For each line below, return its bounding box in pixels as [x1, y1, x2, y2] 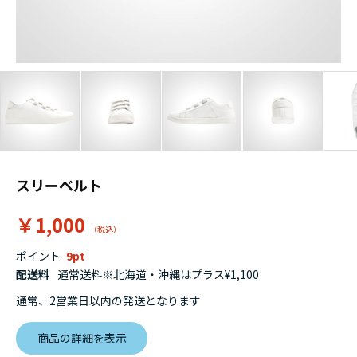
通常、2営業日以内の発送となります [16, 292, 201, 309]
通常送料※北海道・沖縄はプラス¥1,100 [57, 266, 259, 283]
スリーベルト [16, 175, 102, 196]
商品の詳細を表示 [37, 330, 127, 347]
